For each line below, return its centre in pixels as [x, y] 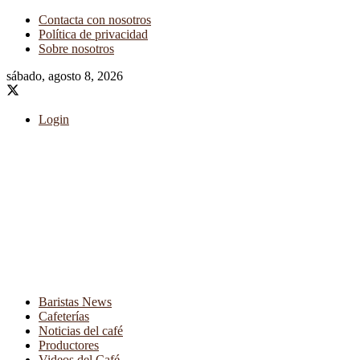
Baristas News [75, 302]
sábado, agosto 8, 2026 [65, 76]
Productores [69, 345]
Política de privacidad [93, 34]
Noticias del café [81, 331]
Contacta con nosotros [95, 20]
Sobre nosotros [76, 49]
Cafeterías [64, 316]
